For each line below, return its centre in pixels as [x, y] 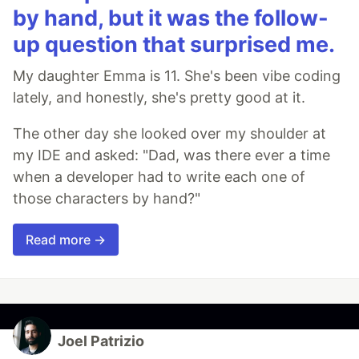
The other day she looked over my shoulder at [169, 134]
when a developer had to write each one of [159, 177]
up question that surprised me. [174, 45]
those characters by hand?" [107, 199]
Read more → [66, 240]
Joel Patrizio [101, 341]
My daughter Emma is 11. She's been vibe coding [177, 76]
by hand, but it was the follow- [171, 18]
